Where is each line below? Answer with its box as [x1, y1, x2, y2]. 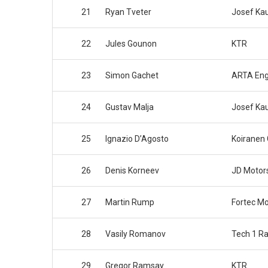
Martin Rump [105, 197, 154, 208]
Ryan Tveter [105, 7, 151, 17]
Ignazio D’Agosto [105, 134, 169, 144]
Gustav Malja [105, 102, 154, 112]
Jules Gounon [105, 39, 157, 49]
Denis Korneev [105, 166, 159, 176]
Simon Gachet [105, 71, 159, 81]
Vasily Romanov [105, 229, 166, 239]
